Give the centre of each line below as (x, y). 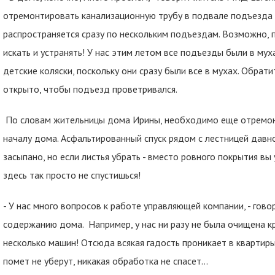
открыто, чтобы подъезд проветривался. (90, 89)
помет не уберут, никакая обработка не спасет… (106, 261)
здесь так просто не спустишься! (72, 175)
